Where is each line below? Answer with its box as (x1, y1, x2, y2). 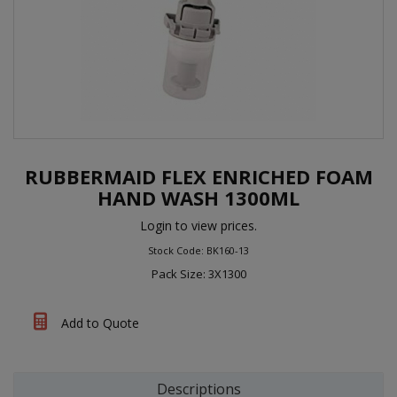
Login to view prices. (140, 217, 257, 234)
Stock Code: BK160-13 (148, 244, 249, 257)
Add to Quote (58, 315, 139, 331)
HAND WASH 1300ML (97, 184, 300, 211)
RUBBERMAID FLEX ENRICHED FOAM (24, 163, 373, 190)
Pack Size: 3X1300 (151, 266, 246, 282)
